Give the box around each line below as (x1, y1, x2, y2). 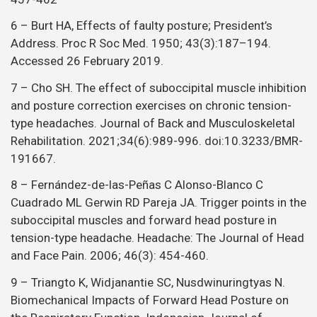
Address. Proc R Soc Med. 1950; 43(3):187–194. (11, 36, 271, 51)
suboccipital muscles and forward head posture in (11, 213, 277, 228)
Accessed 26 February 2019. (11, 54, 163, 69)
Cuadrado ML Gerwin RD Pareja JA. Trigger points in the (11, 195, 306, 210)
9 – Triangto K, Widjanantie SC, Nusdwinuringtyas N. (11, 275, 285, 289)
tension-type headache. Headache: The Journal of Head (11, 231, 304, 246)
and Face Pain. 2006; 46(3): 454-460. (11, 248, 209, 263)
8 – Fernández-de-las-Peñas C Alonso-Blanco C (11, 178, 263, 192)
